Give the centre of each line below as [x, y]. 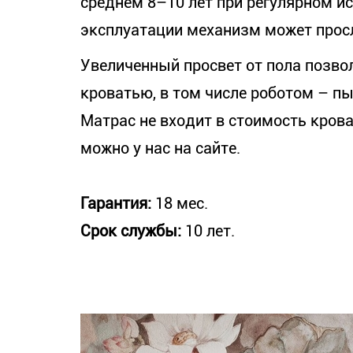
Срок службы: [131, 231]
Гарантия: [116, 203]
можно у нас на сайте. [160, 148]
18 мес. [180, 203]
